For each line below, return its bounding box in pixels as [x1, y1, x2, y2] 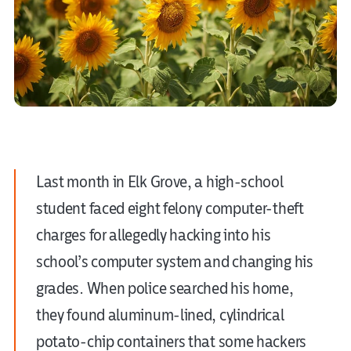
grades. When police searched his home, [35, 278, 294, 300]
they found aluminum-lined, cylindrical [35, 305, 284, 327]
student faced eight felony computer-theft [35, 198, 304, 220]
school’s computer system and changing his [35, 251, 313, 273]
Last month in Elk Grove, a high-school [35, 172, 284, 194]
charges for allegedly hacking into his [35, 225, 271, 247]
